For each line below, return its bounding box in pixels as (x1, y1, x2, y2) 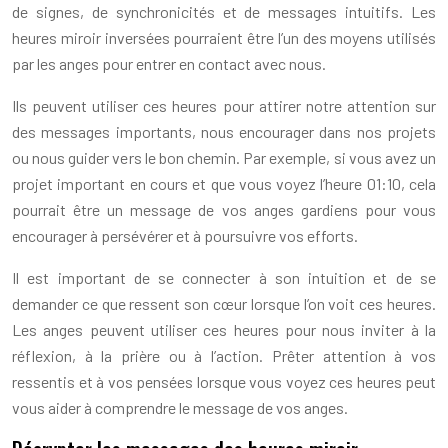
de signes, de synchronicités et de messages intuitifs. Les (12, 2, 436, 21)
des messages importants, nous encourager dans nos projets (12, 122, 436, 141)
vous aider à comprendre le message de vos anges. (12, 398, 348, 417)
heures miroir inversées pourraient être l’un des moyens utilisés (12, 28, 436, 47)
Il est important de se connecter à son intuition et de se (12, 268, 436, 287)
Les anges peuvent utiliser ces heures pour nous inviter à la (12, 320, 436, 339)
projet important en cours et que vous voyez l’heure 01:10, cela (12, 174, 436, 193)
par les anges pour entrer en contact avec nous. (12, 54, 326, 73)
